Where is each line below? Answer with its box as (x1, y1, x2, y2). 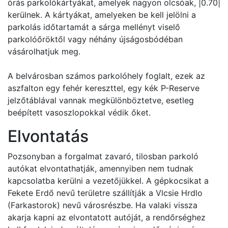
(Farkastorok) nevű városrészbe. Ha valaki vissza (8, 200, 197, 210)
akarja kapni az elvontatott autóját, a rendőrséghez (8, 212, 206, 222)
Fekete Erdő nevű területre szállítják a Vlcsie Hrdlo (8, 188, 203, 198)
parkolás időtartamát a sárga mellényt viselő (8, 22, 180, 32)
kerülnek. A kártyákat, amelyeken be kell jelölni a (8, 10, 196, 20)
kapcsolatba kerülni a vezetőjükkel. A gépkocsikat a (8, 176, 209, 186)
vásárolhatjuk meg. (8, 46, 80, 56)
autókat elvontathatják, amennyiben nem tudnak (8, 163, 193, 174)
